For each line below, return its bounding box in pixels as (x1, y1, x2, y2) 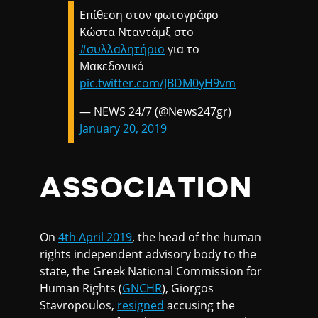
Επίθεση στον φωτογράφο (79, 7, 219, 23)
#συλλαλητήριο (79, 41, 165, 57)
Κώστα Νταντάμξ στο (79, 24, 194, 40)
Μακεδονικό (79, 58, 145, 75)
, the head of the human (132, 229, 261, 246)
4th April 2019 (58, 229, 133, 246)
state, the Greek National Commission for (40, 263, 262, 280)
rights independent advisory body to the (40, 246, 256, 263)
